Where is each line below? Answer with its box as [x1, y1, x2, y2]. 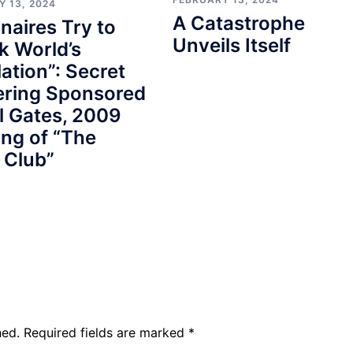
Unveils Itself [172, 34, 291, 58]
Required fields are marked [24, 325, 188, 341]
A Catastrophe [172, 12, 305, 35]
